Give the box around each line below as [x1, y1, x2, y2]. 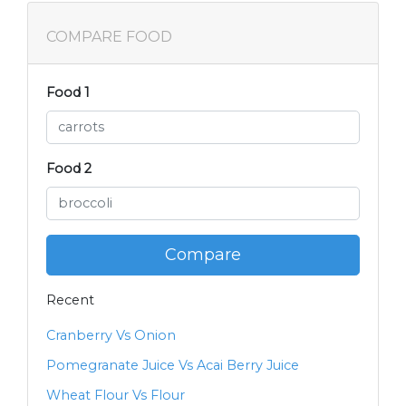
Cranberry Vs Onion [46, 327, 176, 343]
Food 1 [46, 83, 90, 101]
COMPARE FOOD [46, 27, 172, 45]
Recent [46, 292, 94, 308]
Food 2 [46, 159, 92, 177]
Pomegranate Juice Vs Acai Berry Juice [46, 357, 299, 373]
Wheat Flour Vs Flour [46, 387, 185, 403]
